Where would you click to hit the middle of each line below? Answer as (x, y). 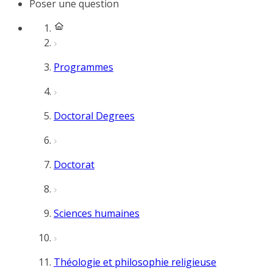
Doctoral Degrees (94, 116)
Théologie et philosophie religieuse (135, 262)
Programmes (83, 67)
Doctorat (74, 165)
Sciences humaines (97, 213)
